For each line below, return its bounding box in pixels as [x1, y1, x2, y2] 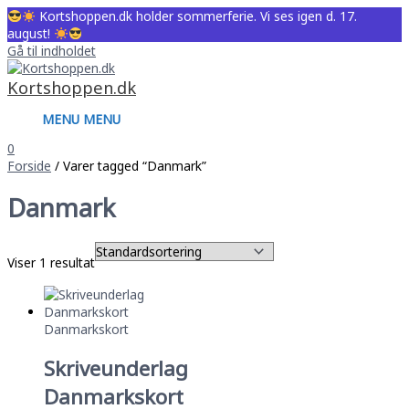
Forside [7, 157, 51, 174]
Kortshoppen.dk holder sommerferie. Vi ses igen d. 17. [36, 7, 358, 25]
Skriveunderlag [44, 354, 188, 383]
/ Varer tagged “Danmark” [51, 157, 206, 174]
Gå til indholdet [7, 42, 96, 59]
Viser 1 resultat [7, 254, 95, 272]
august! [7, 25, 54, 42]
